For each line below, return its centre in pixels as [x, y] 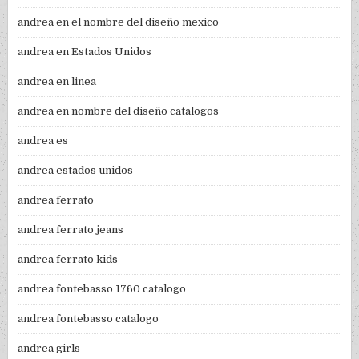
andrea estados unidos [76, 171]
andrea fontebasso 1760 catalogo [102, 289]
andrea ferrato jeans [71, 230]
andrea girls [49, 349]
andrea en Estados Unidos [85, 52]
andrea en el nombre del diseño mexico [119, 22]
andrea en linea [57, 82]
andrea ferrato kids [68, 260]
